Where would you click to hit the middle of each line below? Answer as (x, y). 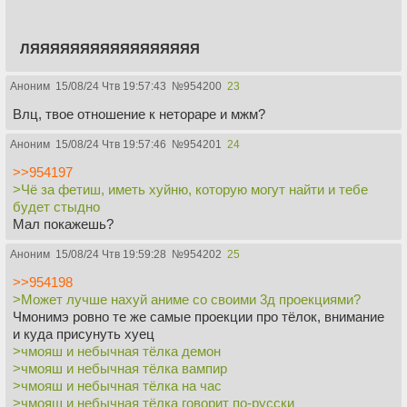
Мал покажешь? (63, 223)
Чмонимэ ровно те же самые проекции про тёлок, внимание (199, 316)
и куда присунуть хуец (84, 333)
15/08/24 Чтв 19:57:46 (111, 144)
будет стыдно (56, 206)
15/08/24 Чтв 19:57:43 (111, 86)
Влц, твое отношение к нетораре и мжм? (139, 114)
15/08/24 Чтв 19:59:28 (111, 254)
